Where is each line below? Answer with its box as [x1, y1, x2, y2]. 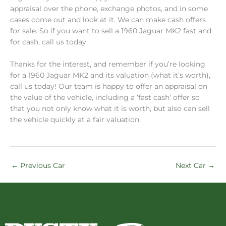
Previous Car [18, 161, 65, 169]
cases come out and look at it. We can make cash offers [10, 16, 206, 24]
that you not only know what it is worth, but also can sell [10, 104, 210, 112]
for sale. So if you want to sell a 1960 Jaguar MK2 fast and [10, 27, 211, 35]
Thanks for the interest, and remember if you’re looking [10, 60, 205, 68]
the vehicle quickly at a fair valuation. [10, 115, 141, 124]
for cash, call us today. [10, 38, 88, 46]
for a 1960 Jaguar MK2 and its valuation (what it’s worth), [10, 71, 210, 79]
